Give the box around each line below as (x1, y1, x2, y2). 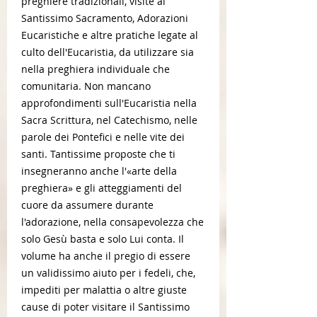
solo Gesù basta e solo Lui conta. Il (21, 232, 184, 246)
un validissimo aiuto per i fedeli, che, (21, 266, 195, 279)
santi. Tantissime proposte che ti (21, 147, 175, 161)
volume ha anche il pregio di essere (21, 249, 190, 263)
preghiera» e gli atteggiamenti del (21, 181, 182, 195)
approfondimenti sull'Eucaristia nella (21, 96, 197, 110)
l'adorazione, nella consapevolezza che (21, 215, 204, 229)
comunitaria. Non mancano (21, 79, 151, 93)
